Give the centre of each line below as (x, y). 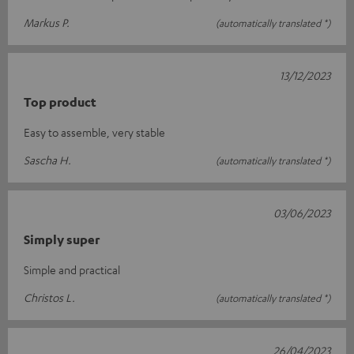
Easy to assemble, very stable (94, 132)
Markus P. (47, 22)
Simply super (62, 239)
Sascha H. (47, 160)
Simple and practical (72, 269)
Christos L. (49, 297)
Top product (60, 102)
